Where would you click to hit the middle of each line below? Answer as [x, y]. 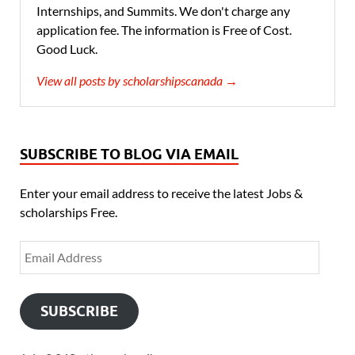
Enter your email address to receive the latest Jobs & [161, 193]
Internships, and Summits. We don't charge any [163, 11]
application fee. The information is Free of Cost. [164, 30]
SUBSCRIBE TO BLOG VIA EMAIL [129, 155]
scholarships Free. [69, 212]
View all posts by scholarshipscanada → [137, 81]
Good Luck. [67, 49]
